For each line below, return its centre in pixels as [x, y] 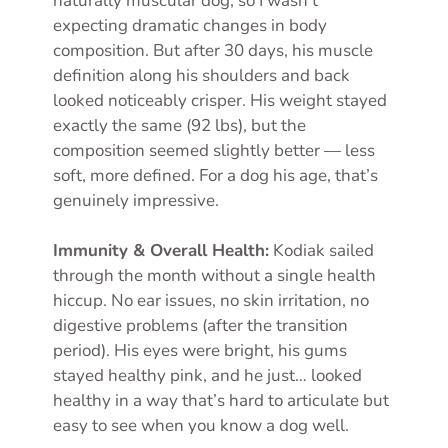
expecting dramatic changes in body [190, 25]
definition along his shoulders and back [201, 75]
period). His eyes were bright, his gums [200, 351]
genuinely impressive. [136, 200]
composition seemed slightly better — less [214, 150]
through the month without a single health [214, 276]
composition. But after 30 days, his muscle [213, 50]
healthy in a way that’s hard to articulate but [221, 401]
